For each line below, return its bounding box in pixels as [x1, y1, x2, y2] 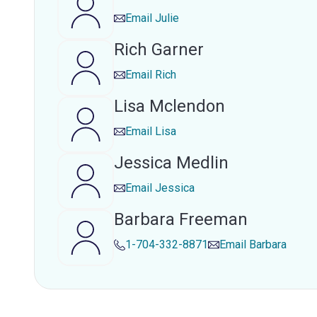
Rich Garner [114, 40, 204, 59]
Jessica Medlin [114, 153, 229, 173]
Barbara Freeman [114, 209, 248, 229]
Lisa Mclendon [114, 96, 225, 116]
